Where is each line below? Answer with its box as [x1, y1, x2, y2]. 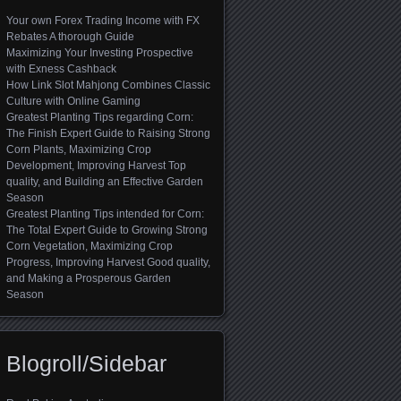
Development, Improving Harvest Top [6, 159, 186, 173]
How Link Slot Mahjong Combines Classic [6, 79, 210, 92]
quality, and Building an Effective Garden [6, 175, 203, 189]
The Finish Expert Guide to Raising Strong [6, 127, 210, 141]
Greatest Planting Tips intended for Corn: [6, 208, 204, 221]
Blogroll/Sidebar [6, 350, 166, 376]
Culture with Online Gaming [6, 95, 141, 108]
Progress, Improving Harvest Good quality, [6, 256, 210, 269]
